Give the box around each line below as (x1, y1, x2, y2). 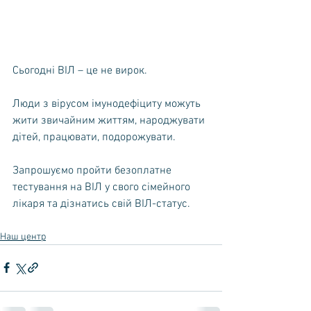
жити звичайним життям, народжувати (12, 113, 208, 128)
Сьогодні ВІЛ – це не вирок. (12, 63, 150, 78)
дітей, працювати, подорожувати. (12, 130, 176, 144)
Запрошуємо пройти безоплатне (12, 163, 174, 178)
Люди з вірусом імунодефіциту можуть (12, 96, 203, 111)
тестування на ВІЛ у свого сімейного (12, 180, 193, 194)
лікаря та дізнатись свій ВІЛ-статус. (12, 196, 190, 211)
